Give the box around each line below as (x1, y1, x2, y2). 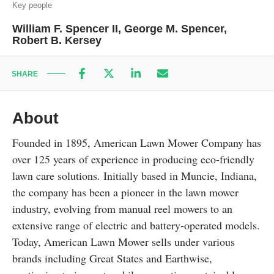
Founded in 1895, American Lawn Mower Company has (12, 135, 261, 150)
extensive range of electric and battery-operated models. (12, 218, 260, 232)
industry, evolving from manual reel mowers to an (12, 201, 232, 216)
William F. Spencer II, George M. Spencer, (12, 23, 227, 35)
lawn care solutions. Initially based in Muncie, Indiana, (12, 168, 257, 183)
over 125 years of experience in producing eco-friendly (12, 152, 254, 166)
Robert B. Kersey (12, 34, 102, 46)
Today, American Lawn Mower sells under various (12, 234, 235, 249)
